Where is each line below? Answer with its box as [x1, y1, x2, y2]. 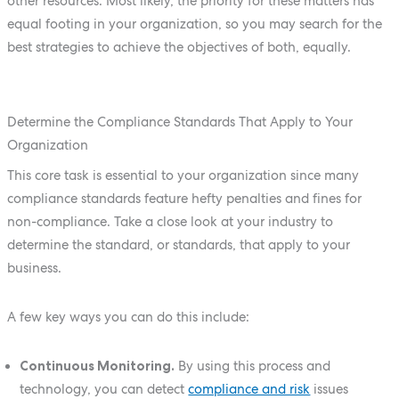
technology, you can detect [20, 381, 189, 397]
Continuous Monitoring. [20, 358, 175, 375]
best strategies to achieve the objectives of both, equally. [6, 39, 351, 55]
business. [6, 259, 61, 275]
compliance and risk [188, 381, 311, 397]
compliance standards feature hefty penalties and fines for [6, 190, 362, 206]
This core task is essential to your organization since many [6, 167, 359, 183]
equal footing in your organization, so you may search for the [6, 16, 382, 32]
